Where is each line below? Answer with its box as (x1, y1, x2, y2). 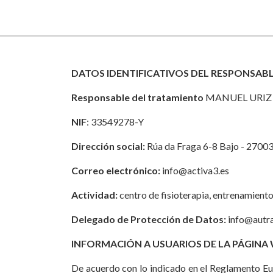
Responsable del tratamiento (71, 91, 205, 103)
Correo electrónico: (71, 165, 160, 176)
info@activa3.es (160, 165, 229, 176)
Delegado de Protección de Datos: (71, 213, 228, 225)
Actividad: (71, 189, 118, 200)
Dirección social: (71, 140, 147, 152)
